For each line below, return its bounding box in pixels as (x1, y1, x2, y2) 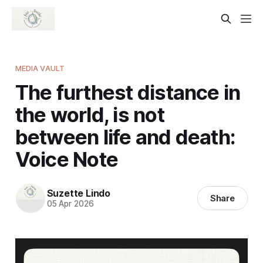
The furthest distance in (15, 79, 241, 104)
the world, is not (15, 102, 164, 127)
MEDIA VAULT (15, 63, 65, 73)
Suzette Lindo (46, 187, 110, 200)
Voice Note (15, 146, 119, 171)
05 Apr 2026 (46, 199, 94, 209)
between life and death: (15, 124, 236, 149)
